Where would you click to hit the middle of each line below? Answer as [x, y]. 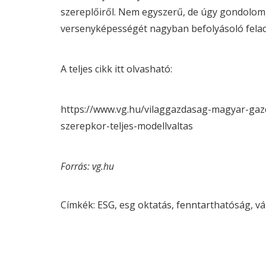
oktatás [153, 205]
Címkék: [79, 205]
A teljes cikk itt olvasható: [116, 69]
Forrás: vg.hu [87, 166]
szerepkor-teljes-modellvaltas [127, 126]
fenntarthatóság [213, 205]
